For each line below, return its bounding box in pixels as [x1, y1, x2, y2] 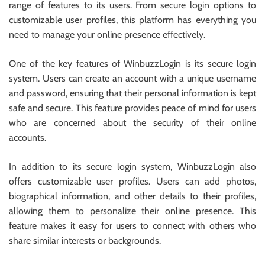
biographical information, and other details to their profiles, [9, 190, 256, 202]
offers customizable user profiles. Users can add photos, [9, 176, 256, 188]
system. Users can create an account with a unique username [9, 73, 256, 85]
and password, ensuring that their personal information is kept [9, 88, 256, 99]
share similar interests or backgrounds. [9, 235, 161, 247]
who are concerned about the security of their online [9, 117, 256, 129]
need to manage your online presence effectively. [9, 29, 205, 41]
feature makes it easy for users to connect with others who [9, 220, 256, 232]
